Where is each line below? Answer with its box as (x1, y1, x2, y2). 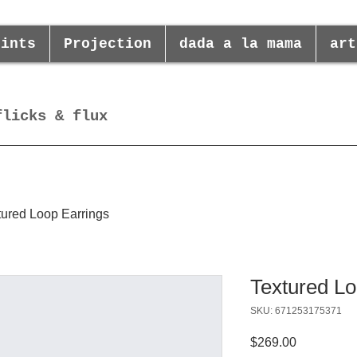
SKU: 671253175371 (250, 304, 342, 316)
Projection (64, 36, 151, 52)
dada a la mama (179, 36, 302, 52)
